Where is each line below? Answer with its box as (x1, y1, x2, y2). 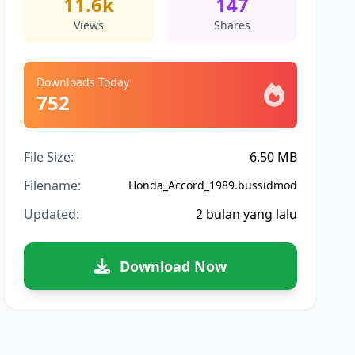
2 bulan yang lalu (195, 205, 297, 223)
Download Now (120, 257, 227, 276)
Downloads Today (36, 74, 130, 90)
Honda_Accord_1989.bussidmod (128, 177, 297, 193)
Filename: (24, 177, 82, 194)
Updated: (24, 205, 80, 223)
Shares (213, 17, 250, 32)
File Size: (24, 148, 74, 166)
